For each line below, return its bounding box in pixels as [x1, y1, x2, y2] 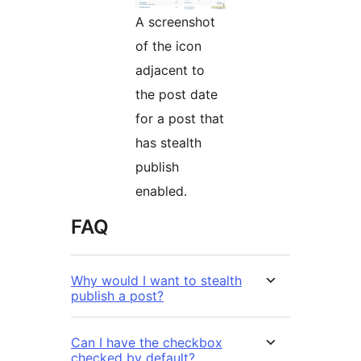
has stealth [135, 135, 201, 151]
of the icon [135, 38, 201, 55]
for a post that [135, 110, 224, 127]
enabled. [135, 183, 187, 200]
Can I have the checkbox [71, 334, 222, 351]
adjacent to [135, 62, 205, 79]
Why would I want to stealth [71, 272, 242, 289]
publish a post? [71, 288, 164, 305]
